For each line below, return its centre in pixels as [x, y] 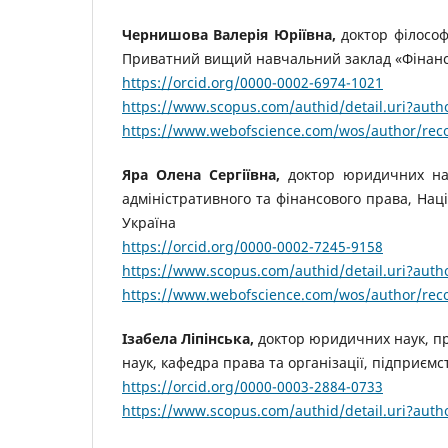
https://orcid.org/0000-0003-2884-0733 [252, 387]
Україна [149, 223]
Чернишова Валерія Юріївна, [229, 35]
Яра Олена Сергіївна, [201, 175]
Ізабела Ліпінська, [188, 339]
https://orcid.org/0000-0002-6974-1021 [252, 83]
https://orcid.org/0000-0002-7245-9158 [252, 247]
